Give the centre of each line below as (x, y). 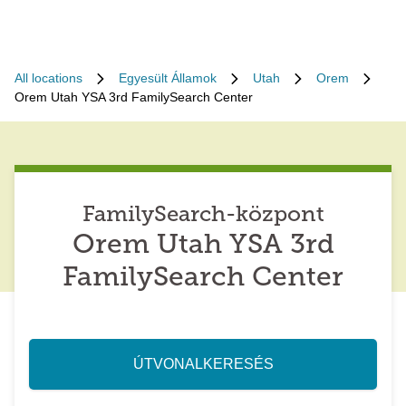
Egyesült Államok (168, 78)
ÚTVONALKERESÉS (203, 364)
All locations (48, 78)
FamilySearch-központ (203, 216)
